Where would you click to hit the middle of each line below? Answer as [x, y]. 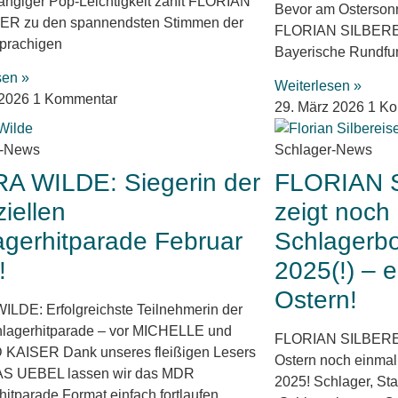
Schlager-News [323, 150]
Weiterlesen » [318, 86]
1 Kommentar [76, 99]
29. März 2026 [321, 107]
